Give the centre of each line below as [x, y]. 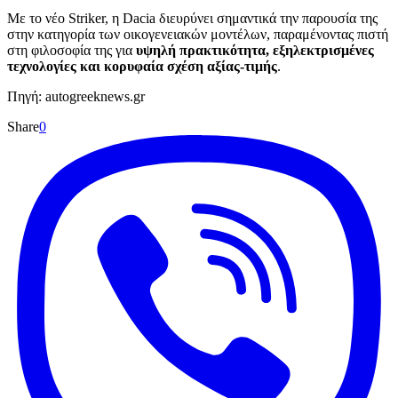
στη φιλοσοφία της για [72, 51]
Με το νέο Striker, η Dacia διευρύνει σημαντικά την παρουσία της [192, 19]
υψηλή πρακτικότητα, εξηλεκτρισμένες [255, 51]
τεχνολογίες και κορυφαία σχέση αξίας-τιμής [142, 67]
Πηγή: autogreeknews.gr [76, 97]
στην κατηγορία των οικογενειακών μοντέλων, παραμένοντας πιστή [198, 35]
